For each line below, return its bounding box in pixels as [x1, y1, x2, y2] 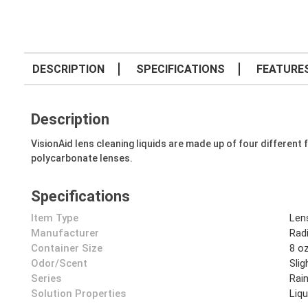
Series [31, 272, 61, 285]
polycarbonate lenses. [31, 153, 133, 164]
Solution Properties [31, 287, 126, 300]
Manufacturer [31, 227, 99, 239]
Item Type [31, 212, 78, 224]
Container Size [31, 242, 102, 254]
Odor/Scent [31, 257, 87, 269]
